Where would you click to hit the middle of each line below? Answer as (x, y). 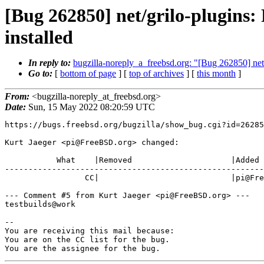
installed (39, 37)
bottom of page (88, 73)
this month (216, 73)
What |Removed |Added (31, 160)
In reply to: (51, 63)
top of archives (156, 73)
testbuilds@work (40, 204)
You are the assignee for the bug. (82, 249)
